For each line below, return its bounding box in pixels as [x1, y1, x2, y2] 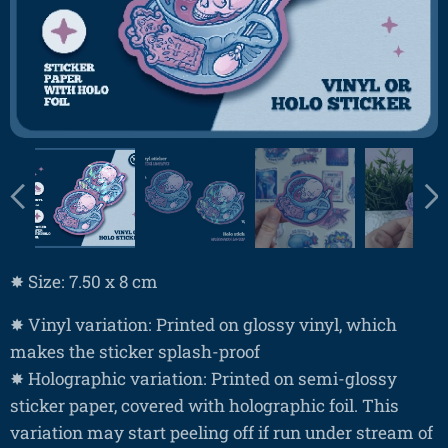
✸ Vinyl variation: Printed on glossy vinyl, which [10, 312, 397, 336]
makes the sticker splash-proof [10, 339, 260, 363]
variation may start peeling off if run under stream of [10, 420, 433, 444]
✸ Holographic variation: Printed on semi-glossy [10, 366, 397, 390]
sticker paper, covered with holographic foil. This [10, 393, 399, 417]
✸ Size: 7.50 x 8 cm [10, 269, 158, 293]
